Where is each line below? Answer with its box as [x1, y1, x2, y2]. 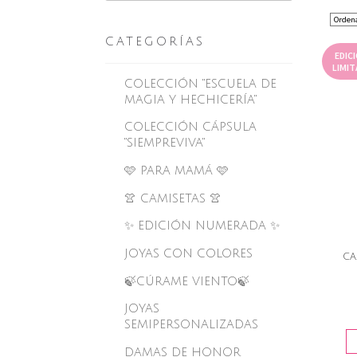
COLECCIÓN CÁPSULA [124, 120, 257, 134]
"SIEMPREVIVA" [124, 136, 205, 150]
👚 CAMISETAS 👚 [124, 191, 222, 205]
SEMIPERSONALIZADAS [124, 318, 258, 331]
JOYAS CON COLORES [124, 247, 253, 261]
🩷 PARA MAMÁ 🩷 [124, 164, 229, 178]
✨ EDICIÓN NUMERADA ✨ [124, 219, 280, 233]
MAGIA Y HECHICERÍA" [124, 92, 257, 106]
